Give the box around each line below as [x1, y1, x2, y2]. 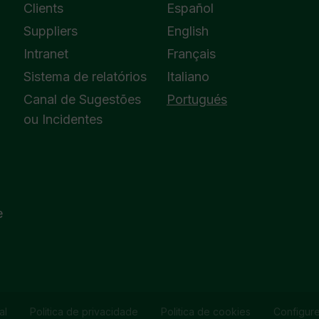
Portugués [166, 92, 227, 107]
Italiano [166, 69, 209, 84]
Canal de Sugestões [23, 92, 142, 107]
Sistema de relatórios [23, 69, 147, 84]
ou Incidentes [23, 112, 103, 127]
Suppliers [23, 23, 78, 38]
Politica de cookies [160, 305, 251, 318]
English [166, 23, 209, 38]
